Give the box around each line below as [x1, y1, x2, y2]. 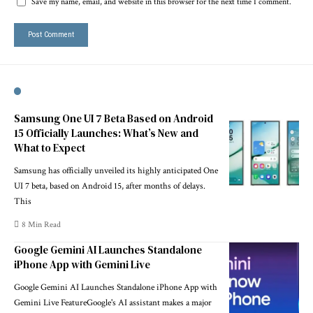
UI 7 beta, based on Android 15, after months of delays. [14, 180, 205, 192]
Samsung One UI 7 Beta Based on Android [14, 110, 213, 126]
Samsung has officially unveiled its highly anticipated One [14, 164, 218, 177]
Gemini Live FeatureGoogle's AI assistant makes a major [14, 296, 212, 309]
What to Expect [14, 140, 85, 155]
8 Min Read [22, 219, 61, 230]
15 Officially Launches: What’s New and [14, 125, 198, 140]
